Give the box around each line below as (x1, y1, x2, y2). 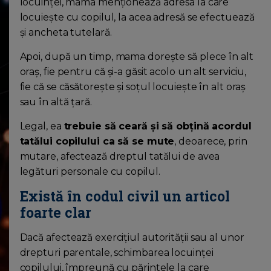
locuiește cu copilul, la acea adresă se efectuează (19, 11, 255, 24)
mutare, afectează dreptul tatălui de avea (19, 151, 220, 163)
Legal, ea (19, 120, 64, 132)
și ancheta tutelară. (19, 27, 112, 39)
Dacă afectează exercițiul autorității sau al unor (19, 232, 244, 244)
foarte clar (19, 203, 91, 222)
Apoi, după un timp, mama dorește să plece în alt (19, 51, 253, 63)
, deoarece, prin (174, 135, 247, 148)
